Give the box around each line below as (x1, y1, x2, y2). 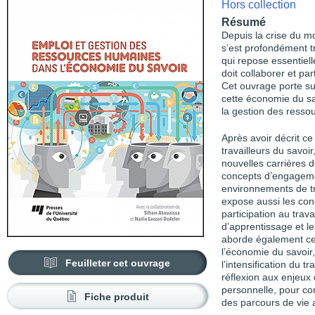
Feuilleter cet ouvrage (65, 257, 171, 269)
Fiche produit (84, 291, 149, 302)
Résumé (221, 16, 266, 28)
